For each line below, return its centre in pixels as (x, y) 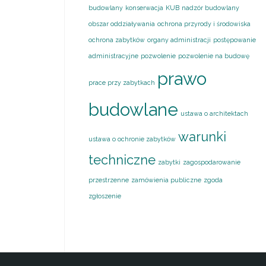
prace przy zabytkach (122, 82)
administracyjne (114, 56)
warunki (202, 136)
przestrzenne (109, 180)
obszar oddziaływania (122, 23)
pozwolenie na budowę (214, 56)
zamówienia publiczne (167, 180)
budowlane (134, 109)
